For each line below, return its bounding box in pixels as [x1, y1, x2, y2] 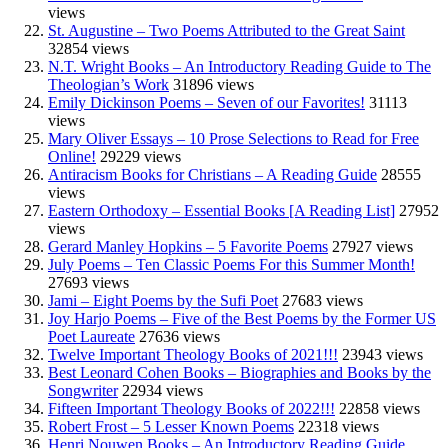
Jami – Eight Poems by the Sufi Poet [48, 291, 278, 309]
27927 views [332, 237, 413, 255]
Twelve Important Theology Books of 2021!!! [48, 345, 338, 363]
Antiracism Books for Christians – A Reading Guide [48, 165, 377, 183]
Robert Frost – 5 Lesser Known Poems [48, 417, 294, 435]
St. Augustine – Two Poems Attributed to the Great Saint [48, 21, 405, 39]
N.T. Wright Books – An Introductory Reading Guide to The [48, 57, 431, 75]
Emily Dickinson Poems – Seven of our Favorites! [48, 93, 365, 111]
